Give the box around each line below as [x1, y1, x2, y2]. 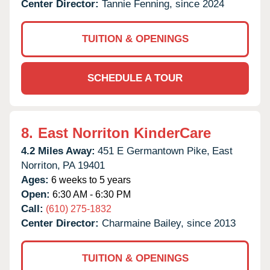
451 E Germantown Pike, [98, 145, 210, 157]
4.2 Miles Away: [21, 145, 95, 157]
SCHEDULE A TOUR [87, 72, 183, 84]
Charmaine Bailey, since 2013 [102, 217, 236, 229]
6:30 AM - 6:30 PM [50, 189, 131, 199]
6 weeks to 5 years [49, 174, 131, 185]
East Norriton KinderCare [38, 124, 211, 141]
